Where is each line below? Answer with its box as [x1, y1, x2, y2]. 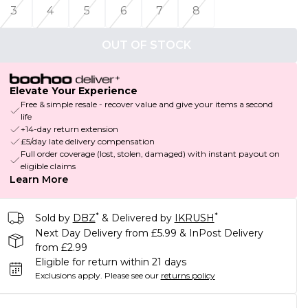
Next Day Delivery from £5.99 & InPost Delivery [34, 227, 263, 240]
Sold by [34, 211, 70, 224]
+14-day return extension [20, 124, 118, 135]
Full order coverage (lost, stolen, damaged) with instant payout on [20, 148, 280, 159]
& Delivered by [101, 211, 172, 224]
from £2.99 [34, 241, 87, 254]
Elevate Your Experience [9, 85, 137, 98]
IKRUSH [174, 211, 214, 224]
